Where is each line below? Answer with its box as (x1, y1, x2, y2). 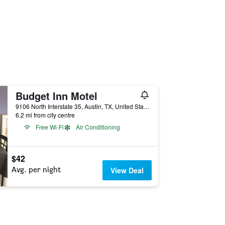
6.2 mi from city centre (15, 110, 75, 119)
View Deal (110, 165, 144, 175)
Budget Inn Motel (15, 88, 97, 103)
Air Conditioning (75, 123, 120, 131)
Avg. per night (11, 164, 61, 174)
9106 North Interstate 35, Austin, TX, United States (143, 102, 150, 110)
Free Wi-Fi (35, 123, 64, 131)
